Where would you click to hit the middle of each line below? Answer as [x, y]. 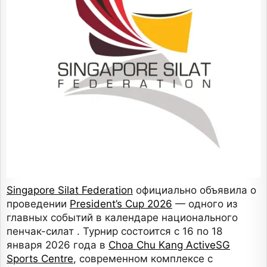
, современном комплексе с [143, 258]
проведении [38, 204]
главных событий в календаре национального [122, 217]
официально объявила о [195, 190]
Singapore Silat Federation [70, 190]
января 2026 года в [58, 245]
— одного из [205, 204]
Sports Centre [40, 258]
